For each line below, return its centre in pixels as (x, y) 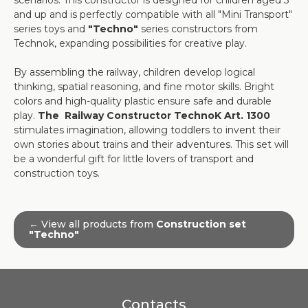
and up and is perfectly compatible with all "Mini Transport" (153, 14)
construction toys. (57, 173)
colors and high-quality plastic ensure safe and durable (143, 101)
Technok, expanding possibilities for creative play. (130, 43)
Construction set (201, 224)
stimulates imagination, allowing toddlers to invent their (147, 130)
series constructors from (198, 29)
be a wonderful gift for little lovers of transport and (134, 159)
